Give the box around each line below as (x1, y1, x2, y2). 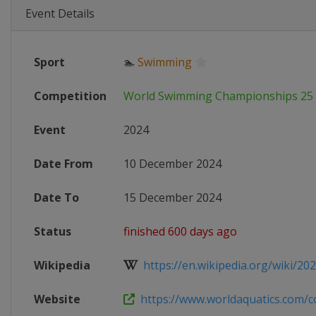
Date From (34, 156, 93, 171)
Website (34, 291, 80, 307)
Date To (34, 190, 79, 205)
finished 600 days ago (123, 224, 237, 239)
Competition (34, 88, 107, 104)
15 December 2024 (123, 190, 221, 205)
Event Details (25, 6, 95, 21)
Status (34, 224, 71, 239)
